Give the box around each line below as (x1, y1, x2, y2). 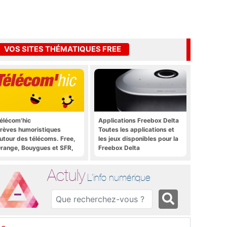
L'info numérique (87, 171, 151, 183)
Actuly (47, 165, 86, 184)
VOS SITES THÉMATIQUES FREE (4, 45, 121, 54)
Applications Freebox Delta (98, 116, 179, 124)
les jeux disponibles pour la (98, 134, 178, 142)
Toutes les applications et (98, 125, 174, 133)
